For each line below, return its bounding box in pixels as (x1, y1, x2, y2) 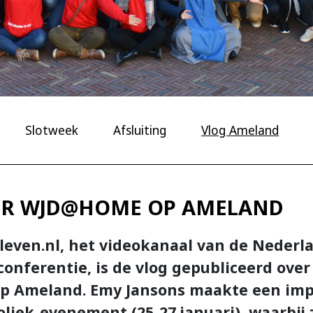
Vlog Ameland (201, 121, 279, 138)
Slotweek (25, 121, 78, 138)
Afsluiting (113, 121, 166, 138)
